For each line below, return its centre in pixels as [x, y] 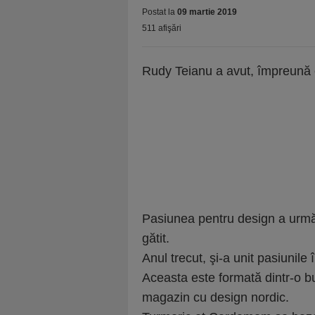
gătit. [156, 238]
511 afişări [162, 28]
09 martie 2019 [207, 12]
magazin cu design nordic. [216, 297]
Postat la [160, 12]
